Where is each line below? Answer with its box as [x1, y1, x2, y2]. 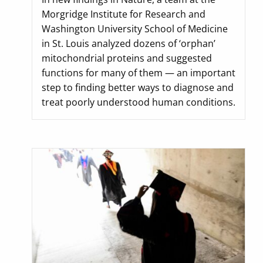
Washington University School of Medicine [42, 22, 228, 36]
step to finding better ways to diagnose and [42, 81, 234, 95]
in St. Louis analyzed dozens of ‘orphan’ [42, 37, 215, 50]
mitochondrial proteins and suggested [42, 52, 212, 65]
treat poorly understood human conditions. [42, 96, 235, 109]
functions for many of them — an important [42, 66, 235, 80]
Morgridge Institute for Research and [42, 8, 205, 21]
